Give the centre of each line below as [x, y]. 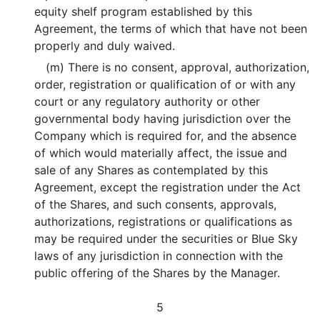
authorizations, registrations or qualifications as [164, 221]
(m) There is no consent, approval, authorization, [177, 67]
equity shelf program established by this [144, 11]
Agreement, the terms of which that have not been [171, 29]
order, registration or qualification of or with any [165, 84]
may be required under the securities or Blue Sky [166, 239]
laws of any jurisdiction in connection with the [159, 256]
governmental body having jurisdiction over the [163, 119]
